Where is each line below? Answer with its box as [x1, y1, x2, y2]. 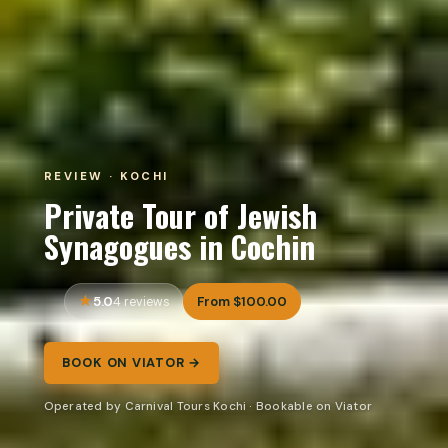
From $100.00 [197, 292, 287, 310]
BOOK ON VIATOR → [61, 354, 202, 372]
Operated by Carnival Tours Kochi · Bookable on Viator [43, 398, 373, 415]
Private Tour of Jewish [43, 191, 317, 238]
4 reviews [112, 293, 170, 310]
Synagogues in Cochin [43, 222, 315, 269]
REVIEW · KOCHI [43, 168, 169, 184]
